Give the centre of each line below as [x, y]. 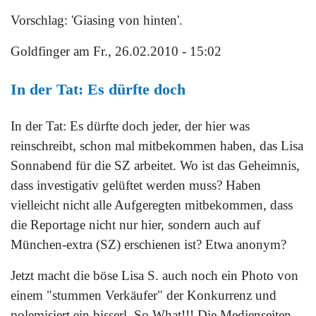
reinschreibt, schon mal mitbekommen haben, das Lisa [157, 146]
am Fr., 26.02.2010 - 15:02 [146, 51]
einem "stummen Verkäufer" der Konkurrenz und [144, 296]
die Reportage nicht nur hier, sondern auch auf [135, 225]
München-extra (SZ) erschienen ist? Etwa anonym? [148, 245]
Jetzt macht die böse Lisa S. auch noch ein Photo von [154, 276]
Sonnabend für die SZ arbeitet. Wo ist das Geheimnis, [155, 166]
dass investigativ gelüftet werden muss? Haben [136, 186]
